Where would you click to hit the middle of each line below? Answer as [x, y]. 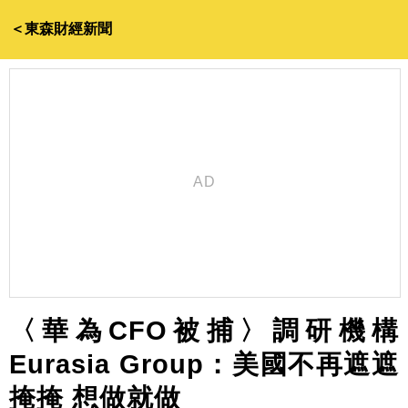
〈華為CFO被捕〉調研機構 [204, 331]
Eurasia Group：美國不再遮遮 [204, 364]
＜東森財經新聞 [61, 29]
